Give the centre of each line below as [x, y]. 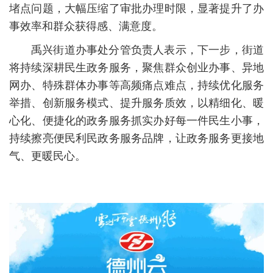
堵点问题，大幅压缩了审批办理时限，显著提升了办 [136, 9]
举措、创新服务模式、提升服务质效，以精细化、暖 [136, 103]
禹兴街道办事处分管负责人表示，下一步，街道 [147, 50]
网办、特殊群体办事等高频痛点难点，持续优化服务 [136, 85]
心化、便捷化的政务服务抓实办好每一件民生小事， [136, 121]
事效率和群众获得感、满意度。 [86, 26]
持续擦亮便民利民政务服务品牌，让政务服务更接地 [136, 138]
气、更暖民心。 [48, 156]
